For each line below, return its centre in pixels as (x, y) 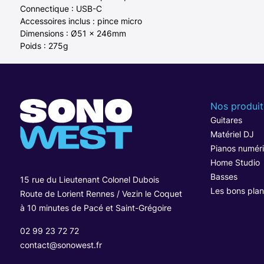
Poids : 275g (44, 45)
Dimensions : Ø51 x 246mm (73, 33)
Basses (224, 176)
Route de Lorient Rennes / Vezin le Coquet (101, 193)
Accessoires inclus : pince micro (81, 21)
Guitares (226, 120)
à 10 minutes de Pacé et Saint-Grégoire (95, 207)
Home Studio (235, 162)
